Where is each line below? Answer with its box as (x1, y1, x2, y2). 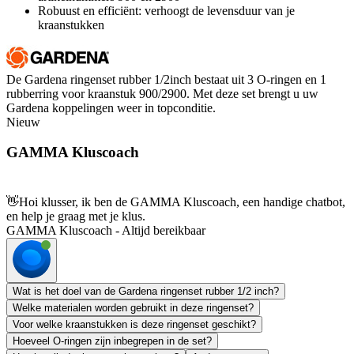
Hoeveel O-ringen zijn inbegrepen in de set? (13, 335, 212, 348)
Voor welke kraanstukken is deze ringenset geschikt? (13, 318, 256, 331)
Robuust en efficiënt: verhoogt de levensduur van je (38, 3, 295, 17)
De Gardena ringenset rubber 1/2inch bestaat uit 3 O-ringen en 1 (6, 72, 326, 86)
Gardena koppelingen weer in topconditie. (6, 100, 216, 115)
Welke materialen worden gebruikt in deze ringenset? (13, 302, 254, 314)
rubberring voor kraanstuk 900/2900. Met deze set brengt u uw (6, 86, 318, 100)
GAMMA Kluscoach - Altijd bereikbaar (6, 224, 205, 238)
